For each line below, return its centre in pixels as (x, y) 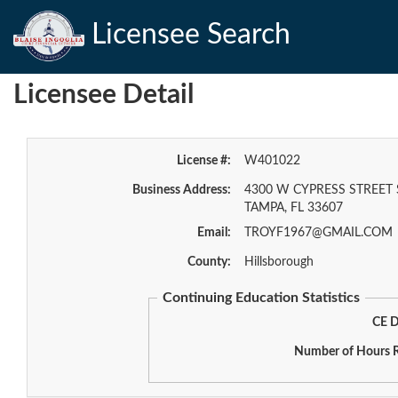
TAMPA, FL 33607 (293, 208)
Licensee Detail (103, 95)
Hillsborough (279, 262)
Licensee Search (187, 34)
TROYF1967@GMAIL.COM (318, 233)
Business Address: (181, 190)
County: (209, 262)
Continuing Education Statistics (262, 298)
